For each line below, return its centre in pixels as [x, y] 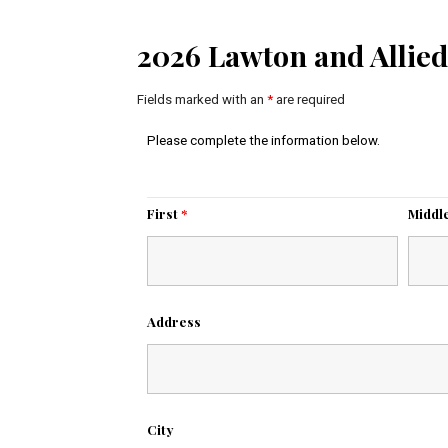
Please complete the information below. [264, 140]
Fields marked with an [202, 99]
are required [309, 99]
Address [174, 321]
